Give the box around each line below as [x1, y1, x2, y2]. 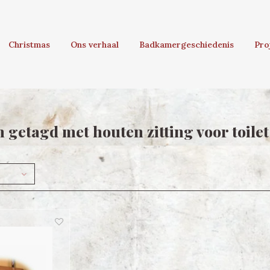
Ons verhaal [71, 39, 119, 50]
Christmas [8, 39, 50, 50]
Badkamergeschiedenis [139, 39, 234, 50]
